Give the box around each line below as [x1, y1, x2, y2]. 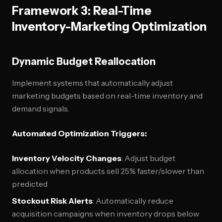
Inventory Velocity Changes [12, 153, 121, 163]
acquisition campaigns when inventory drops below [12, 209, 199, 219]
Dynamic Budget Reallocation [12, 55, 156, 67]
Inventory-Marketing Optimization [12, 19, 207, 34]
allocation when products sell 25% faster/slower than [12, 166, 204, 176]
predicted [12, 179, 48, 189]
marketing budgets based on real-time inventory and [12, 91, 203, 101]
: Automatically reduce [93, 196, 173, 206]
